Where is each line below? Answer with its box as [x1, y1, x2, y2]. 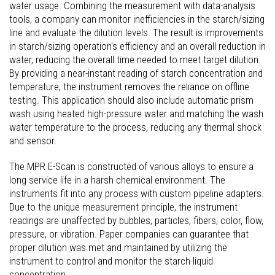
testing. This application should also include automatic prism [9, 93, 254, 106]
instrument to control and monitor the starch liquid [9, 254, 213, 267]
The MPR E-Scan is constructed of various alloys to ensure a [9, 160, 254, 172]
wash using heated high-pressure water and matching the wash [9, 107, 263, 120]
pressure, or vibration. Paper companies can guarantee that [9, 227, 249, 240]
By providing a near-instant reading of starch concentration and [9, 66, 263, 79]
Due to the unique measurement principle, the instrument [9, 200, 238, 213]
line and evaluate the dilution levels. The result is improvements [9, 26, 263, 39]
